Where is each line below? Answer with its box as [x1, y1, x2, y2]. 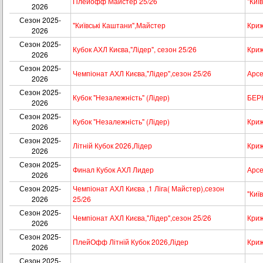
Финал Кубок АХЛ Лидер [73, 164, 154, 174]
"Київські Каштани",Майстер [73, 20, 166, 30]
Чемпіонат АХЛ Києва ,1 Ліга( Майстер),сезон [73, 183, 224, 193]
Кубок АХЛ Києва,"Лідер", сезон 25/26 [73, 44, 197, 54]
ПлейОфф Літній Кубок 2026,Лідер [73, 237, 188, 247]
